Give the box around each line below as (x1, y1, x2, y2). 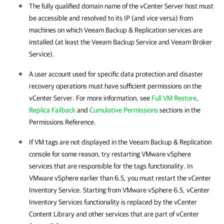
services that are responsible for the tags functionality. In (29, 162, 192, 170)
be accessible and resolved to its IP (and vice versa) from (29, 14, 193, 22)
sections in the (158, 106, 200, 114)
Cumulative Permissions (89, 106, 158, 114)
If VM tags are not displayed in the (29, 138, 129, 146)
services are (166, 26, 202, 34)
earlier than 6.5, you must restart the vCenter (78, 174, 211, 182)
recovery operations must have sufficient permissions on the (29, 82, 201, 90)
